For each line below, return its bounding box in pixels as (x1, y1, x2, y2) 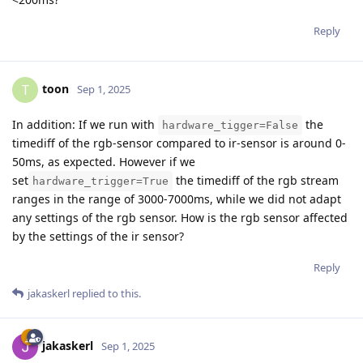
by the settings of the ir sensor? (12, 228, 184, 245)
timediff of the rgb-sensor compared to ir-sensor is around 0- (12, 135, 346, 152)
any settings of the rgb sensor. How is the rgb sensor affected (12, 210, 348, 226)
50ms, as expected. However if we (12, 154, 195, 170)
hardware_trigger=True (32, 175, 169, 188)
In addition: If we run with (12, 117, 158, 133)
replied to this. (70, 286, 141, 301)
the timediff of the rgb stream (173, 173, 339, 189)
